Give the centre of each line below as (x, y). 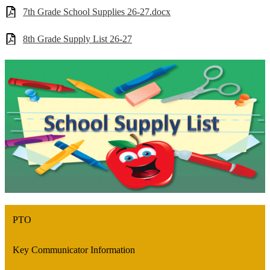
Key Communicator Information (74, 250)
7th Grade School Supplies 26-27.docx (97, 11)
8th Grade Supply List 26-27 (77, 39)
